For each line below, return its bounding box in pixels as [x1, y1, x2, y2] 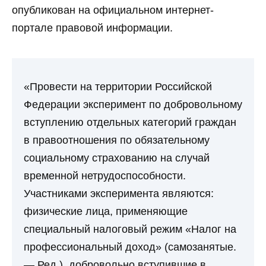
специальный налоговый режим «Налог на [24, 223, 236, 236]
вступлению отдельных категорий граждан [24, 116, 236, 129]
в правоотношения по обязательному [24, 134, 210, 147]
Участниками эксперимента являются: [24, 188, 214, 200]
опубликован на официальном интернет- [12, 4, 214, 16]
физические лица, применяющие [24, 205, 188, 218]
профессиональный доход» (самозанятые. [24, 241, 236, 254]
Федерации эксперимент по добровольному [24, 99, 242, 111]
